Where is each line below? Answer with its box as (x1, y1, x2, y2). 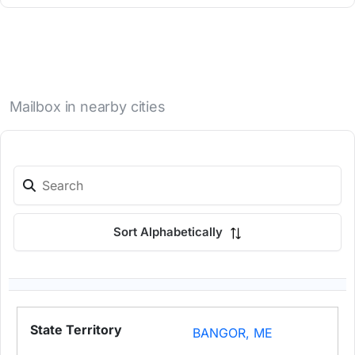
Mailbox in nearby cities (10, 98, 166, 116)
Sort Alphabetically (113, 224, 226, 240)
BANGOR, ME (193, 325, 273, 342)
